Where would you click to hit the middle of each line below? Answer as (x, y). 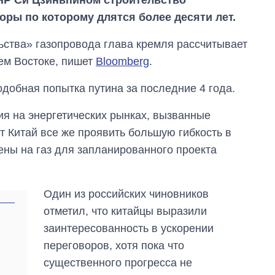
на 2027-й (203, 254)
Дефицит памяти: (220, 195)
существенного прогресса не (118, 262)
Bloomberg (122, 61)
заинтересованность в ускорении (129, 228)
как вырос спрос (218, 207)
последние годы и (221, 230)
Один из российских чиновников (126, 194)
